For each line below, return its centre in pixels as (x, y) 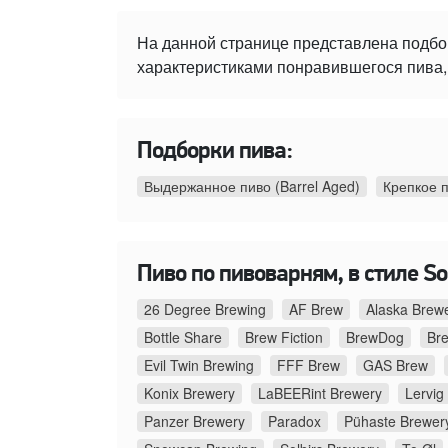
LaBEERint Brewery (320, 392)
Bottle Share (183, 336)
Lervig (424, 392)
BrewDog (375, 336)
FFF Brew (308, 364)
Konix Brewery (189, 392)
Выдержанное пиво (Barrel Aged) (252, 185)
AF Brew (316, 308)
